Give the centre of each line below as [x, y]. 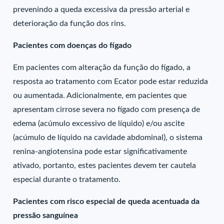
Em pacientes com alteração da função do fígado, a [102, 67]
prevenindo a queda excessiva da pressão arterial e [101, 9]
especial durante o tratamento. [67, 179]
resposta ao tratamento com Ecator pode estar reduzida [111, 81]
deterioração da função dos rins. [70, 23]
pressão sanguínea [46, 215]
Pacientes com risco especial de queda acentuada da [106, 201]
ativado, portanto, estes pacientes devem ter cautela [105, 165]
